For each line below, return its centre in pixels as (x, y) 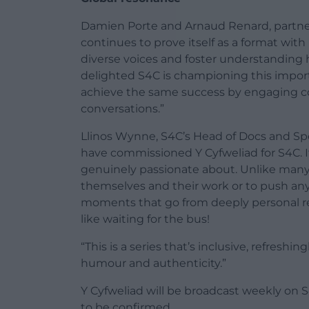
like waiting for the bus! (145, 219)
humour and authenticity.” (153, 263)
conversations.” (122, 109)
